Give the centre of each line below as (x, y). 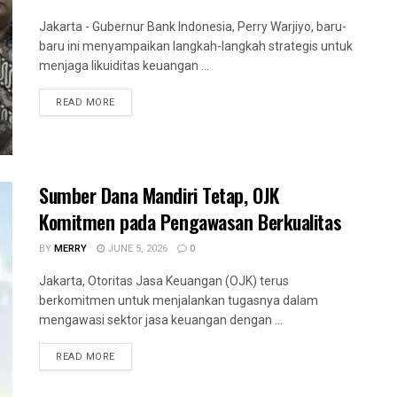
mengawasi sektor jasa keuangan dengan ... (161, 320)
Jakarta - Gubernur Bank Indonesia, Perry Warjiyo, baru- (193, 26)
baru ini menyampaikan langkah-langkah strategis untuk (196, 46)
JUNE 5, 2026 (136, 249)
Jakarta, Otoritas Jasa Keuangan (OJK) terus (164, 281)
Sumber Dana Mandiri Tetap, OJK (159, 195)
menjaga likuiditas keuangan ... (124, 65)
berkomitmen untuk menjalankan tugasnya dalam (179, 301)
